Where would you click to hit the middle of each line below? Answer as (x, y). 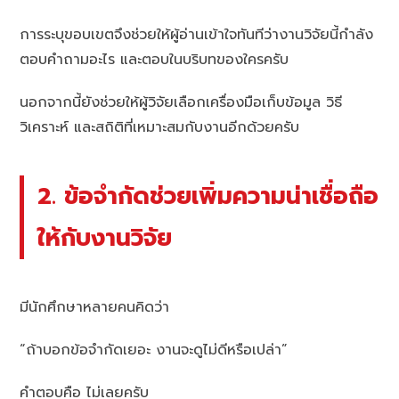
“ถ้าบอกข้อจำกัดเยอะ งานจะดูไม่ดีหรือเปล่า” (154, 350)
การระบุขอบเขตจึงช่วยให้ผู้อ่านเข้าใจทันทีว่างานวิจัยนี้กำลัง (197, 35)
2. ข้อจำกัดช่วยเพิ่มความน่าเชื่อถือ (208, 196)
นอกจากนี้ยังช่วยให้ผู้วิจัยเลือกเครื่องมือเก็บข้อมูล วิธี (181, 103)
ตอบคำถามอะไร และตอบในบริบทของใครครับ (155, 60)
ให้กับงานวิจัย (105, 238)
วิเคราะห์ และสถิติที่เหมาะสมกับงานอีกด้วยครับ (160, 128)
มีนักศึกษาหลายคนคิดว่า (95, 307)
